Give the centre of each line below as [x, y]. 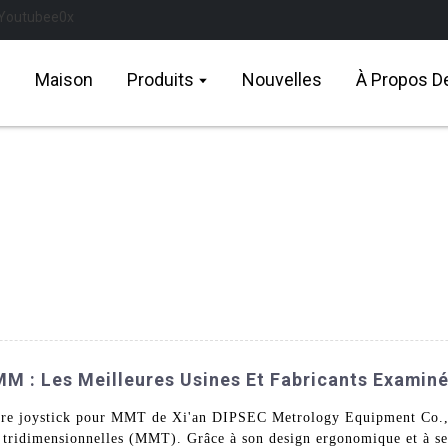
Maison [64, 79]
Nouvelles [282, 79]
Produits [160, 79]
